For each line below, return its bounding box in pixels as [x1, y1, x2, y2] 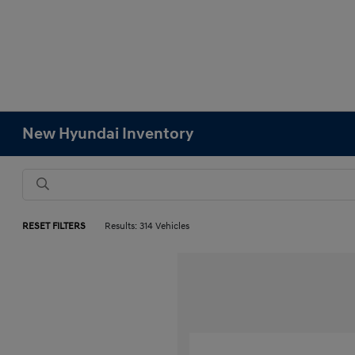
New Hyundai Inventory [22, 124, 194, 143]
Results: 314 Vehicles [105, 220, 190, 232]
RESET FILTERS [22, 220, 86, 232]
